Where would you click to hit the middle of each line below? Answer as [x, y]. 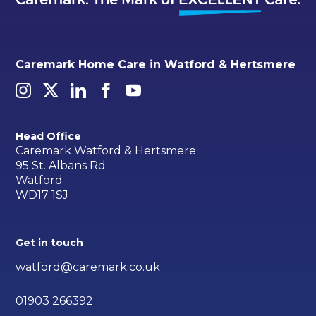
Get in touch [50, 243]
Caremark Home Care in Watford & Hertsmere [156, 65]
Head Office [49, 136]
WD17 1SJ [42, 195]
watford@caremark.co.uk [88, 267]
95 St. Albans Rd [61, 166]
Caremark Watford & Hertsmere [106, 151]
